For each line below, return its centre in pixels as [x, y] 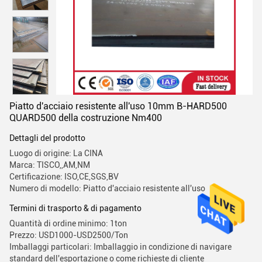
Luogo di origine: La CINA [56, 153]
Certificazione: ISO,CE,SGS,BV [64, 177]
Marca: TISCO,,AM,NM [50, 165]
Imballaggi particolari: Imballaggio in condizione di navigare [120, 247]
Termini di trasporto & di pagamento [75, 208]
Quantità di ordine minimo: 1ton [68, 223]
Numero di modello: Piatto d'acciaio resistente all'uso [107, 188]
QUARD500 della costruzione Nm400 [86, 118]
